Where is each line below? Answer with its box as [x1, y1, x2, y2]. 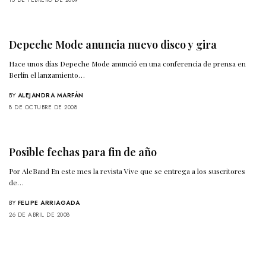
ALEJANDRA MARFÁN [17, 91, 84, 100]
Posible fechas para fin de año [9, 145, 157, 160]
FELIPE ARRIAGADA [17, 198, 80, 208]
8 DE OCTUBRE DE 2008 [9, 103, 77, 112]
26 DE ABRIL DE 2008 [9, 210, 70, 220]
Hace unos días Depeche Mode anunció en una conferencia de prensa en [9, 59, 246, 69]
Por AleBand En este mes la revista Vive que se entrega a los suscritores [9, 166, 246, 176]
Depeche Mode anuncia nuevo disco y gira [9, 37, 217, 52]
